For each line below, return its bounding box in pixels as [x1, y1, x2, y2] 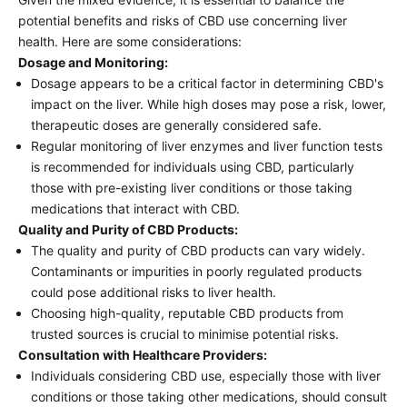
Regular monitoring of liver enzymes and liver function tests [31, 137, 382, 154]
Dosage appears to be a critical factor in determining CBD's [31, 74, 383, 91]
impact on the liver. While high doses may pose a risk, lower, [31, 95, 386, 112]
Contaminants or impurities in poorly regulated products [31, 263, 362, 279]
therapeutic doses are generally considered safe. [31, 116, 322, 133]
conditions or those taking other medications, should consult [31, 388, 387, 404]
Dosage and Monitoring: [18, 54, 168, 70]
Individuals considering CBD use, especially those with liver [31, 367, 381, 383]
